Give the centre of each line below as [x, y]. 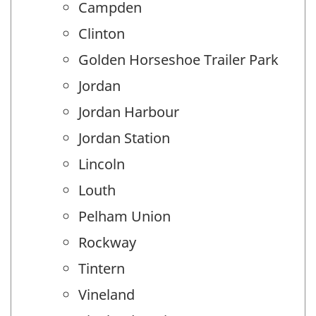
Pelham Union [124, 216]
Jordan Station [124, 138]
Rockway [107, 242]
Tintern [102, 268]
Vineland [107, 294]
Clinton [102, 33]
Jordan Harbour [129, 111]
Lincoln [102, 164]
